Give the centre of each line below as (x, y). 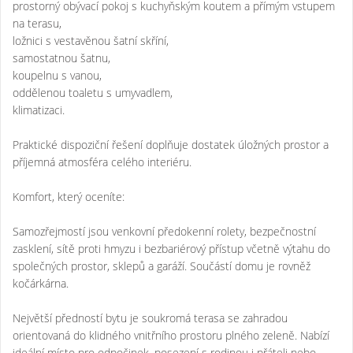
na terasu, (37, 23)
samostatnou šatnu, (61, 58)
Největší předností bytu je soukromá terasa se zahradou (150, 318)
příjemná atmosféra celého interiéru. (102, 162)
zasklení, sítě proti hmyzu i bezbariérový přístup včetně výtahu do (171, 248)
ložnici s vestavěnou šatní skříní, (91, 40)
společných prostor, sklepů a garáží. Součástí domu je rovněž (162, 266)
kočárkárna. (41, 283)
